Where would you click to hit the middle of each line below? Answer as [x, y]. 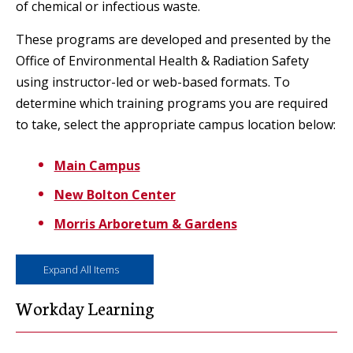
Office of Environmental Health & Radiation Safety [162, 61]
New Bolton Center [115, 195]
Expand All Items [81, 269]
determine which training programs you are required [172, 103]
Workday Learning [85, 308]
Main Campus [97, 165]
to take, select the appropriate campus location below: [176, 124]
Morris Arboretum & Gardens [145, 224]
